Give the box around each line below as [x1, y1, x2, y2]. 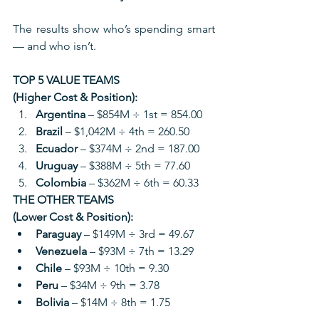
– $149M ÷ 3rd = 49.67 [81, 226, 194, 241]
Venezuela [36, 244, 87, 258]
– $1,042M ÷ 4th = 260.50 [63, 124, 189, 138]
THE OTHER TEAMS [13, 192, 117, 206]
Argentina [36, 107, 85, 121]
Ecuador [36, 141, 78, 155]
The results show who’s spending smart [13, 21, 215, 36]
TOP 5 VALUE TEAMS [13, 73, 122, 87]
